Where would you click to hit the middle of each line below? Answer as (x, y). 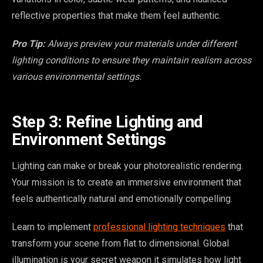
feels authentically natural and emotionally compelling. (122, 199)
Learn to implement (53, 227)
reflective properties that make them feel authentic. (116, 16)
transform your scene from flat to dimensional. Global (120, 244)
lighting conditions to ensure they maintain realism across (131, 60)
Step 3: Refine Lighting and (107, 122)
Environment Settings (89, 140)
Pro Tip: (28, 44)
